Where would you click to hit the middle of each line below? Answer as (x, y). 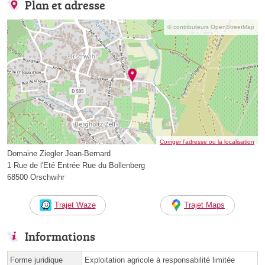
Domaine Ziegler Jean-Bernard (59, 153)
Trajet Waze (75, 205)
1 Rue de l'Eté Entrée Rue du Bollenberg (76, 165)
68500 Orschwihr (36, 177)
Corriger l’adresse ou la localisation (207, 141)
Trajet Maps (204, 205)
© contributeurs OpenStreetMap (211, 27)
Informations (60, 236)
